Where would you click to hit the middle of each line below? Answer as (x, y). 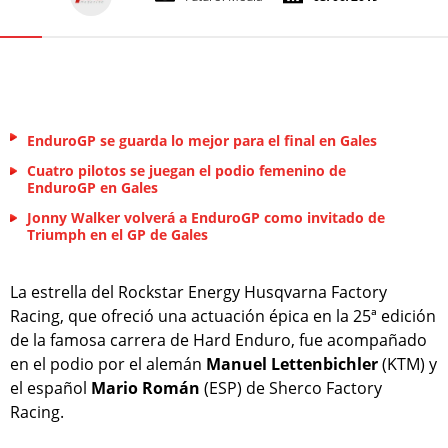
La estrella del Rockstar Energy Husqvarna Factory (198, 292)
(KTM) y (407, 364)
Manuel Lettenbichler (292, 364)
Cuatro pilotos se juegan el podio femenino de (186, 171)
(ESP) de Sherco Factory (291, 388)
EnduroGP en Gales (92, 188)
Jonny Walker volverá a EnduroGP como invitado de (206, 218)
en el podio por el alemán (108, 364)
